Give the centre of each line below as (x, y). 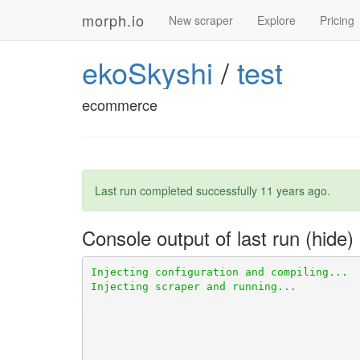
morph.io (113, 20)
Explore (276, 20)
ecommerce (120, 104)
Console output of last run (194, 237)
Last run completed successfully (178, 190)
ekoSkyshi (147, 72)
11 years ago (294, 190)
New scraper (201, 20)
